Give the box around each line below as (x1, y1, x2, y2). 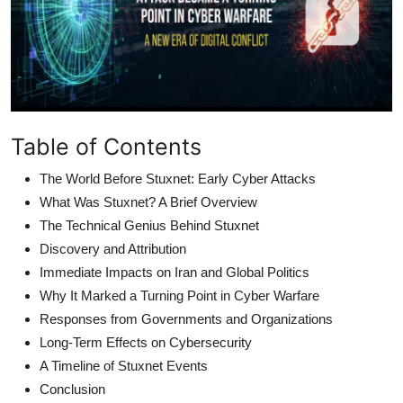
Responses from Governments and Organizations (40, 310, 333, 327)
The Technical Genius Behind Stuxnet (40, 217, 259, 233)
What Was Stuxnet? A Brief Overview (40, 193, 257, 210)
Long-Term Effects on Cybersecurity (40, 334, 252, 350)
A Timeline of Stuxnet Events (40, 357, 208, 373)
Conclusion (40, 381, 105, 397)
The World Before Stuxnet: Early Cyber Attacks (40, 170, 316, 186)
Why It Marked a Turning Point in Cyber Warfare (40, 287, 319, 303)
